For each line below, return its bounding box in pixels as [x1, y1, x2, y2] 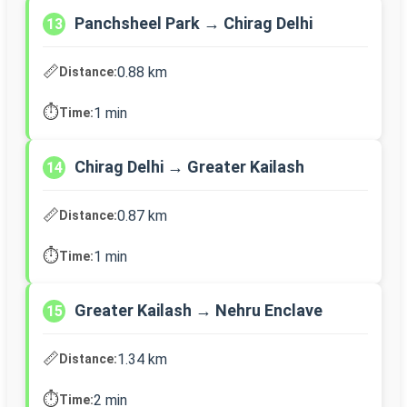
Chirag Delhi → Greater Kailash [74, 157, 304, 177]
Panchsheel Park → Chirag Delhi [74, 14, 313, 34]
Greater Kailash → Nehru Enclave [74, 301, 323, 321]
